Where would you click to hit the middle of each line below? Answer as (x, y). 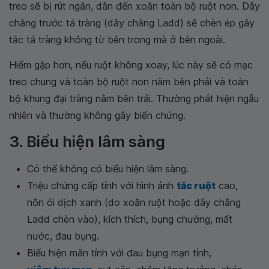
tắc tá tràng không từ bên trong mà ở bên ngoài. (117, 40)
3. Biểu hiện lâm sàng (87, 141)
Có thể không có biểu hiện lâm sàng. (108, 169)
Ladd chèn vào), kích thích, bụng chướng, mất (130, 219)
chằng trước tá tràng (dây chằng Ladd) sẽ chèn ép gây (132, 23)
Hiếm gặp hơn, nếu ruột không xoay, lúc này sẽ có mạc (131, 65)
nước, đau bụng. (63, 236)
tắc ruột (196, 186)
